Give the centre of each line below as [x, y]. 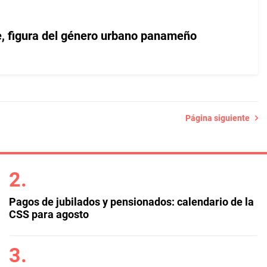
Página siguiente [220, 118]
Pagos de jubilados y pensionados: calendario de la [131, 202]
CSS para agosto [49, 214]
